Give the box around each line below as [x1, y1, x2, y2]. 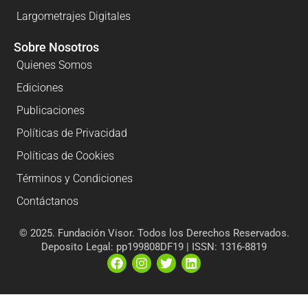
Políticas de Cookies [16, 148, 114, 162]
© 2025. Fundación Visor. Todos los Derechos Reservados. [19, 226, 289, 239]
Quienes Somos [16, 58, 92, 71]
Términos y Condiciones [16, 171, 133, 185]
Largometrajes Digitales [16, 9, 131, 23]
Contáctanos [16, 194, 78, 208]
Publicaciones [16, 103, 85, 117]
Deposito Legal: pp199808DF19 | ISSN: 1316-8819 [41, 240, 267, 253]
